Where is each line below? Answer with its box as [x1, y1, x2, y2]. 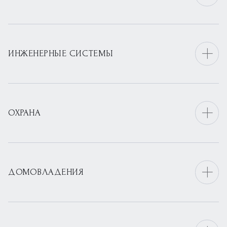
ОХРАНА [8, 108, 41, 118]
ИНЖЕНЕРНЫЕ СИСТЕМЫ [8, 49, 113, 58]
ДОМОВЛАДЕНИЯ [8, 167, 84, 177]
